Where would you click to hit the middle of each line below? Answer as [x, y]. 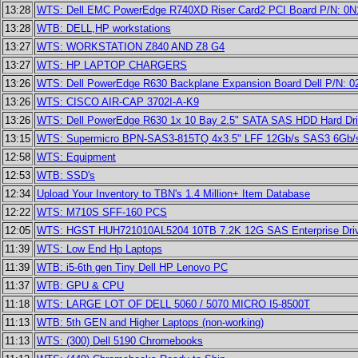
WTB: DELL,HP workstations [104, 28]
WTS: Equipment [76, 157]
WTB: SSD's [66, 175]
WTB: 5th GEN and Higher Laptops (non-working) [150, 322]
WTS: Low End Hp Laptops [99, 249]
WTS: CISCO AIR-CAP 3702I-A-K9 [118, 102]
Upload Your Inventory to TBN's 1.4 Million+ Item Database [173, 194]
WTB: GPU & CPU [80, 286]
